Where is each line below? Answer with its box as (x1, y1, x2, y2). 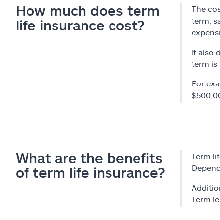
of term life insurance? (16, 164, 165, 181)
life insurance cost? (16, 16, 145, 33)
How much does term (16, 1, 160, 19)
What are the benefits (16, 149, 163, 166)
